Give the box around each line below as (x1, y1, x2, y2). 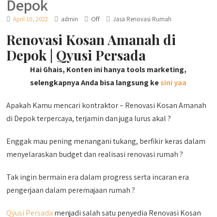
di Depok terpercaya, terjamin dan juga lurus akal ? (6, 113, 171, 124)
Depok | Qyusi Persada (6, 46, 146, 64)
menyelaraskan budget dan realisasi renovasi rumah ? (6, 149, 184, 159)
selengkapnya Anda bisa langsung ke (30, 77, 159, 88)
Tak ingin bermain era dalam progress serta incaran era (6, 172, 189, 182)
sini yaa (159, 77, 187, 88)
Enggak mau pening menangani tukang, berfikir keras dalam (6, 136, 206, 146)
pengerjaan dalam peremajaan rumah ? (6, 185, 136, 195)
